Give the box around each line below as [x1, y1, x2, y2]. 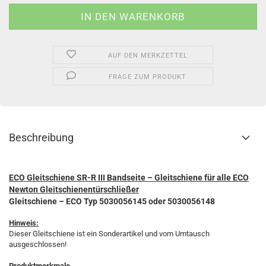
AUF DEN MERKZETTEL [107, 52, 188, 59]
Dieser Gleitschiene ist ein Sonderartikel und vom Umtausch [9, 229, 210, 238]
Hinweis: [9, 218, 39, 227]
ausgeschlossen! [9, 240, 66, 249]
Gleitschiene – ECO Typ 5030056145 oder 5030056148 [9, 197, 215, 206]
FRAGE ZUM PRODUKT [109, 73, 187, 81]
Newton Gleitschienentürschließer [9, 185, 139, 194]
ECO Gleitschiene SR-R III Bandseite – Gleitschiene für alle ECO [9, 173, 249, 182]
